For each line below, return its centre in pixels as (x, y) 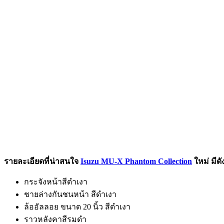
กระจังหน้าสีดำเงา (56, 181)
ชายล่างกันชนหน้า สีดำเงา (70, 194)
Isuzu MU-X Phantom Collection (136, 161)
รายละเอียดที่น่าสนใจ (42, 161)
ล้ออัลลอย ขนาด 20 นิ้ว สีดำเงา (77, 206)
